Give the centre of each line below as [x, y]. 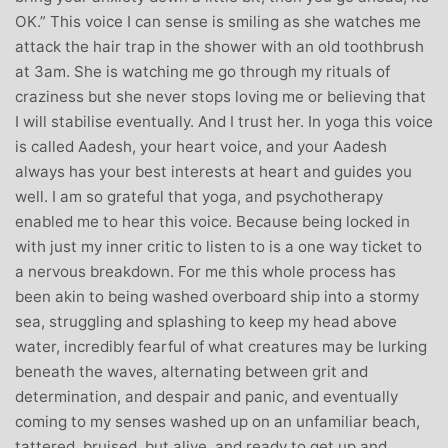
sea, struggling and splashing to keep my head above [206, 321]
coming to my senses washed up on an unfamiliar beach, [217, 421]
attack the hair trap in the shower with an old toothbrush [219, 46]
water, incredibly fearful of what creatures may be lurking [221, 346]
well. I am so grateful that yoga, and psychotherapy [199, 196]
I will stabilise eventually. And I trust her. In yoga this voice [224, 121]
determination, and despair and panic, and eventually [206, 396]
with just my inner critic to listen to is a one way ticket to [218, 246]
